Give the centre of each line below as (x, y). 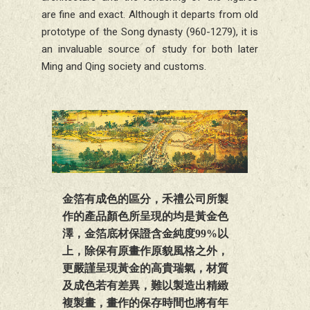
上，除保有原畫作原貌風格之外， (145, 251)
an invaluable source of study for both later (150, 49)
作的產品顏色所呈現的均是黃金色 (145, 217)
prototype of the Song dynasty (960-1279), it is (150, 32)
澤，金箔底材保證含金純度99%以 (145, 234)
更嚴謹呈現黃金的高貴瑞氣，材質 (145, 268)
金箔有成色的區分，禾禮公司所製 (145, 199)
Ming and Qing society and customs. (124, 67)
